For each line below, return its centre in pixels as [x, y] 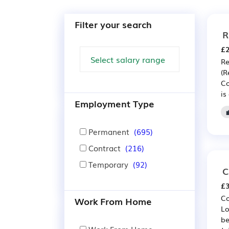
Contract [105, 148]
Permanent [109, 131]
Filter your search [113, 24]
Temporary [108, 164]
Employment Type [114, 103]
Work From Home [113, 201]
